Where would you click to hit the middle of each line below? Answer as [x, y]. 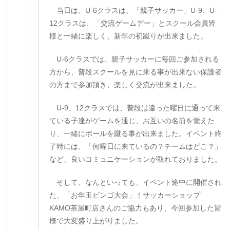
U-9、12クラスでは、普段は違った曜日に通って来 [135, 108]
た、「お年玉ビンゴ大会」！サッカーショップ [125, 195]
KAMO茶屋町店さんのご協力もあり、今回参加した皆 [136, 208]
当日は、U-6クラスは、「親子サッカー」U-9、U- [133, 10]
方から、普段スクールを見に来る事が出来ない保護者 [136, 72]
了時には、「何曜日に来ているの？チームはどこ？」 [136, 146]
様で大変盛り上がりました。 [96, 221]
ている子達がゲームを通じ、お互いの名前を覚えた [132, 121]
